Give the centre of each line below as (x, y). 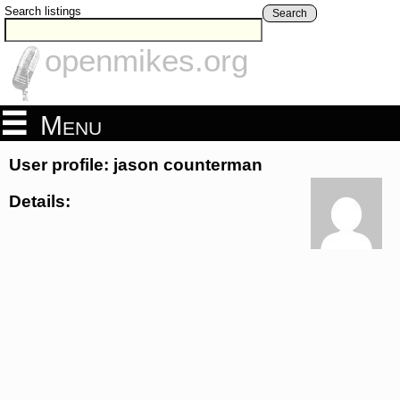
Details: (40, 201)
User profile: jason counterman (136, 165)
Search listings (43, 11)
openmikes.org (146, 61)
